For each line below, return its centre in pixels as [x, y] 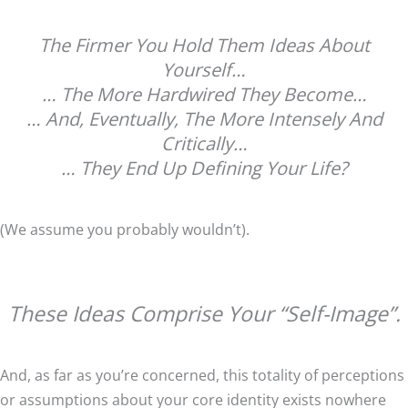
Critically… [204, 143]
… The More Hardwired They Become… [204, 94]
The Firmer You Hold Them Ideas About [204, 45]
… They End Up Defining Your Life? [204, 168]
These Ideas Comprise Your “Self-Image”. [204, 314]
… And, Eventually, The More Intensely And [204, 118]
